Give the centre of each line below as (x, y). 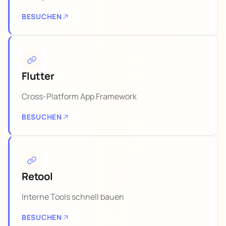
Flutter (38, 76)
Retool (37, 176)
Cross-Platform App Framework (79, 96)
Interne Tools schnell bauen (73, 197)
